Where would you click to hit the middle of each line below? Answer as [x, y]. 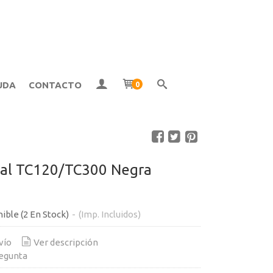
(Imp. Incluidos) [109, 214]
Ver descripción [66, 242]
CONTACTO [55, 85]
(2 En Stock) [45, 214]
